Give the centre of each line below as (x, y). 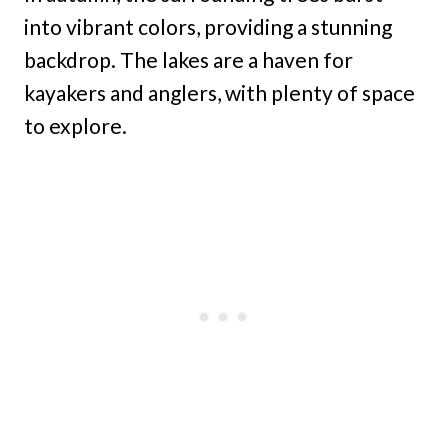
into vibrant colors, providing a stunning (208, 27)
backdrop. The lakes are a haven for (188, 60)
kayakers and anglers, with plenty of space (219, 93)
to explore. (75, 126)
